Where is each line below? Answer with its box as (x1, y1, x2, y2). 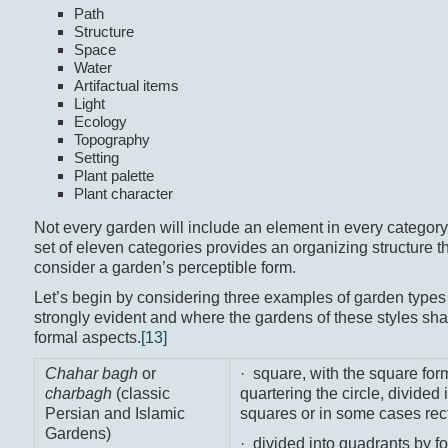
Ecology (73, 113, 127, 131)
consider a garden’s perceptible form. (33, 259, 296, 277)
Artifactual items (73, 77, 179, 95)
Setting (73, 149, 119, 167)
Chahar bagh (44, 365, 138, 383)
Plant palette (73, 167, 154, 185)
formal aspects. (33, 329, 141, 347)
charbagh (44, 385, 116, 403)
